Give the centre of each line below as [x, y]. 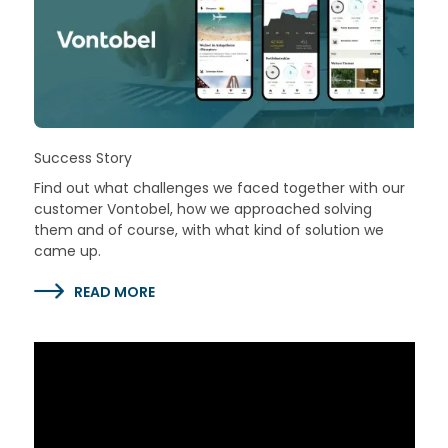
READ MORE [114, 292]
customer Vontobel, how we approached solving [202, 209]
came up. [67, 251]
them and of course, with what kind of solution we [208, 230]
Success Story [82, 158]
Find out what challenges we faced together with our [219, 188]
